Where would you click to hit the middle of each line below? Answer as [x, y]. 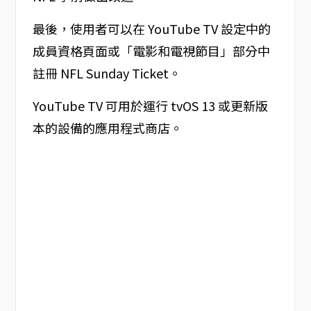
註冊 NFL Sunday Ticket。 [107, 73]
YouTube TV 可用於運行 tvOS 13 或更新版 [150, 106]
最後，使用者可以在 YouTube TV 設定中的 [151, 29]
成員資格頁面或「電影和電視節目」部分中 [151, 51]
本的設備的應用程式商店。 [107, 128]
